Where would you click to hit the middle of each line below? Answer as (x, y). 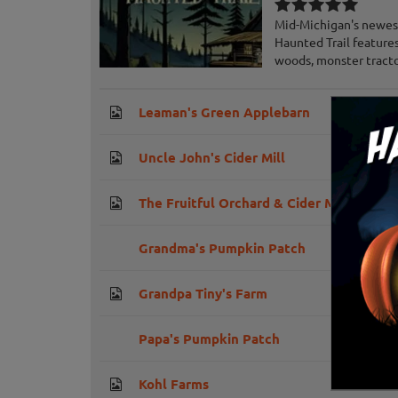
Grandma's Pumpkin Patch (222, 248)
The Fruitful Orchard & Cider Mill (243, 203)
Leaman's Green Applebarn (224, 112)
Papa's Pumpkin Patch (209, 339)
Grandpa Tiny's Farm (203, 294)
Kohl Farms (174, 384)
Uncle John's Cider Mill (212, 158)
